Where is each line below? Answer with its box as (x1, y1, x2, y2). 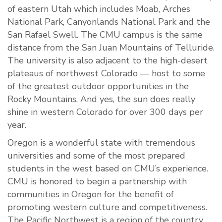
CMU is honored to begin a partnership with (7, 175, 187, 188)
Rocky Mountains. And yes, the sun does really (7, 93, 195, 106)
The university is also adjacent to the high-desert (7, 55, 208, 67)
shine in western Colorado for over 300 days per (7, 106, 203, 118)
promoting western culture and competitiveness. (7, 201, 207, 214)
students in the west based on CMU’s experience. (7, 163, 208, 175)
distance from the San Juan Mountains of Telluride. (7, 42, 215, 54)
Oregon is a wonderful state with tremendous (7, 137, 195, 149)
